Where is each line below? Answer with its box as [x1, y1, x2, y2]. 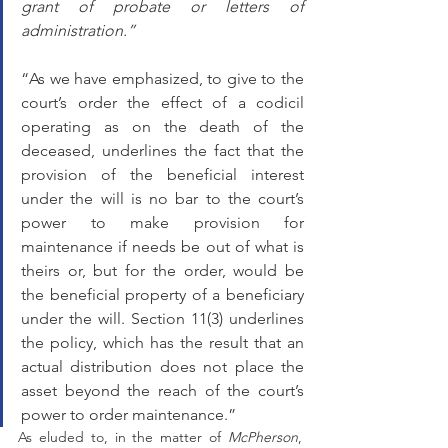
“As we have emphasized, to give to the [21, 69, 304, 88]
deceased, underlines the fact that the [21, 141, 304, 160]
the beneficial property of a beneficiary [21, 285, 304, 304]
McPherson [228, 428, 298, 446]
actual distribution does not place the [21, 357, 304, 376]
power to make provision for [21, 213, 304, 232]
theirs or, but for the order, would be [21, 261, 304, 280]
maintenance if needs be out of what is [21, 237, 304, 256]
